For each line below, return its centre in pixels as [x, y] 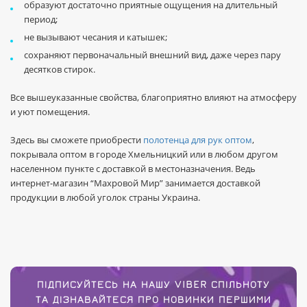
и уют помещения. [51, 112]
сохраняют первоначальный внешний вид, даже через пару [152, 55]
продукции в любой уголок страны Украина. [105, 197]
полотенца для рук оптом [198, 140]
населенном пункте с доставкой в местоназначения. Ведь [133, 169]
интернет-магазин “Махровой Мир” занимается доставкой [135, 183]
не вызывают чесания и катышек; [96, 37]
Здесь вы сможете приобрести [77, 140]
